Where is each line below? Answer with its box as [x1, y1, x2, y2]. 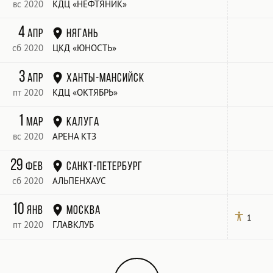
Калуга [66, 115, 99, 129]
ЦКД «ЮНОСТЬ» [52, 42, 117, 54]
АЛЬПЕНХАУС [52, 174, 107, 186]
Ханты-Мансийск [66, 71, 144, 84]
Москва [66, 204, 101, 217]
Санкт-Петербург [66, 159, 143, 172]
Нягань [66, 27, 99, 40]
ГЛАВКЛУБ [52, 219, 94, 231]
